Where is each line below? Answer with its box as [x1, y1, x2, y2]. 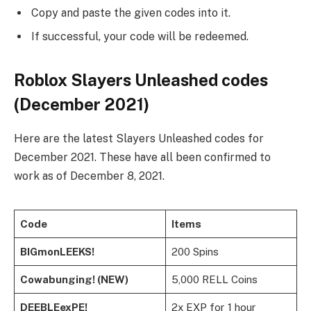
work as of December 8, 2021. [14, 169, 165, 183]
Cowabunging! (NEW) [19, 274, 128, 286]
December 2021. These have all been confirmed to [14, 150, 271, 164]
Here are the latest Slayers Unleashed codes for [14, 131, 264, 145]
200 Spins [171, 246, 219, 258]
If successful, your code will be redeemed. [31, 29, 249, 43]
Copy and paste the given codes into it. [31, 6, 230, 19]
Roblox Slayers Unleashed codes [14, 70, 268, 90]
